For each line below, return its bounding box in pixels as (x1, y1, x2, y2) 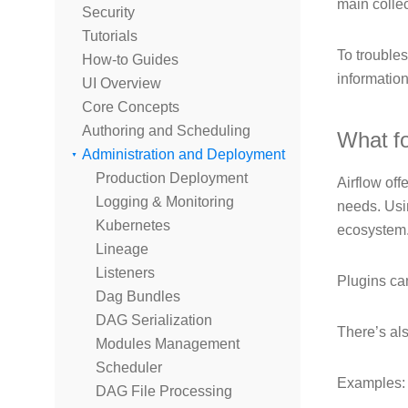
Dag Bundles (96, 288, 180, 305)
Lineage (96, 240, 148, 258)
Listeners (96, 264, 155, 281)
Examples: (337, 374, 405, 392)
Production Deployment (96, 169, 248, 187)
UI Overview (82, 75, 161, 92)
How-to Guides (82, 51, 178, 68)
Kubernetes (96, 217, 170, 234)
